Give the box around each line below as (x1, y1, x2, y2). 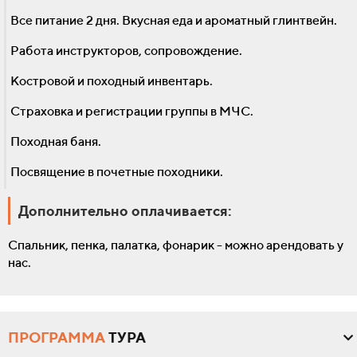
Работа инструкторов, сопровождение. (10, 43, 242, 59)
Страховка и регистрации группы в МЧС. (10, 104, 253, 120)
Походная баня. (10, 134, 101, 150)
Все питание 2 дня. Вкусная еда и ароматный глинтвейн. (10, 13, 337, 29)
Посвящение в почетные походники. (10, 164, 223, 180)
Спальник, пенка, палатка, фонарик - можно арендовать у (8, 237, 343, 253)
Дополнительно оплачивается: (18, 202, 232, 220)
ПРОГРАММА (8, 329, 105, 347)
